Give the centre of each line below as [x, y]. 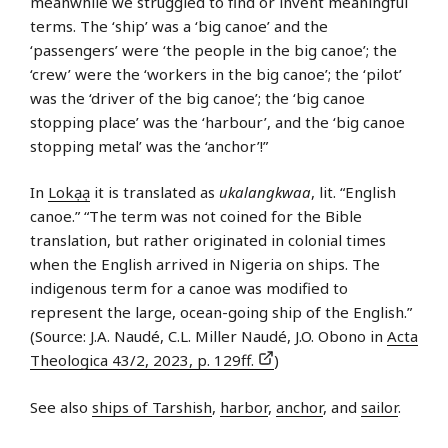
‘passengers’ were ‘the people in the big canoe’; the [213, 49]
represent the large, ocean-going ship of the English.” [221, 312]
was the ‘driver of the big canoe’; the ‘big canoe [197, 97]
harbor [244, 406]
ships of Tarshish [152, 406]
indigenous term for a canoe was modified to [189, 288]
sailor [379, 406]
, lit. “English [353, 192]
